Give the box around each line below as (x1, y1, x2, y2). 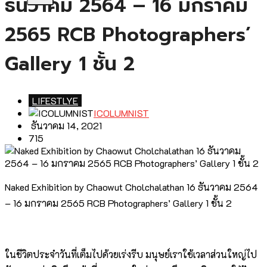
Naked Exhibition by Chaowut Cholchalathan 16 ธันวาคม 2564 (5, 181, 258, 194)
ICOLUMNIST (94, 107, 149, 120)
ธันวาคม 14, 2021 (29, 119, 102, 132)
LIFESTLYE (32, 94, 78, 107)
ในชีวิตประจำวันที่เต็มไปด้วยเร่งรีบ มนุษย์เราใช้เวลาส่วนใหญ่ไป (5, 248, 257, 261)
